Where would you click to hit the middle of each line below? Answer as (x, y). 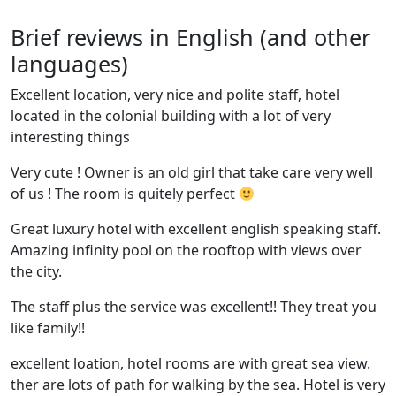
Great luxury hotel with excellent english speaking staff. (196, 229)
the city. (36, 271)
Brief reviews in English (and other (190, 37)
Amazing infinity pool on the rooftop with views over (186, 250)
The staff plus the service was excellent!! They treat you (194, 307)
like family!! (48, 328)
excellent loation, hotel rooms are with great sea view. (190, 363)
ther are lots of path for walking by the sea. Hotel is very (198, 385)
